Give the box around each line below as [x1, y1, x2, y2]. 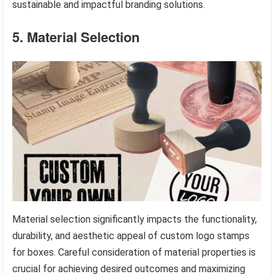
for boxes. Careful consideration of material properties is [12, 246, 256, 258]
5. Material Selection [12, 27, 140, 47]
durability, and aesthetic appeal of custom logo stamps [12, 229, 250, 242]
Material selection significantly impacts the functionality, [12, 213, 257, 225]
